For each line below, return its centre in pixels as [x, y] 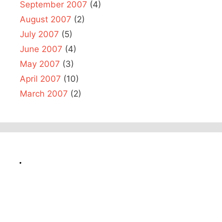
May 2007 [40, 64]
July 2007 [39, 34]
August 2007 [46, 19]
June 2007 [41, 49]
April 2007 [40, 79]
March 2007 [44, 93]
